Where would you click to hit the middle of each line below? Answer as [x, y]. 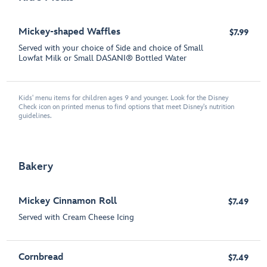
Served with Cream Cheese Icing [77, 218]
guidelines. [35, 116]
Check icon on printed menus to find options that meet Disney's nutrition [127, 107]
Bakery [36, 167]
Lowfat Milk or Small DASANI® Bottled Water [103, 58]
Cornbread [41, 257]
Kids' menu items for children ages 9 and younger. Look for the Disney [124, 98]
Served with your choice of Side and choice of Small [111, 48]
